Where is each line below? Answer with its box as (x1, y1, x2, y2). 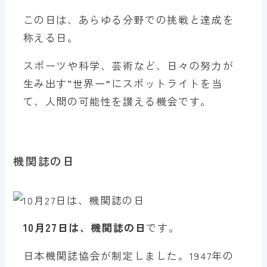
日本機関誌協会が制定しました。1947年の (23, 247, 234, 263)
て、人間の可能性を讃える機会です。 (23, 93, 212, 108)
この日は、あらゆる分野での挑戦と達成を (23, 11, 234, 27)
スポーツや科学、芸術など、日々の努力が (23, 57, 234, 73)
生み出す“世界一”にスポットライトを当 (23, 75, 223, 91)
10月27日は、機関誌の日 (23, 219, 147, 235)
